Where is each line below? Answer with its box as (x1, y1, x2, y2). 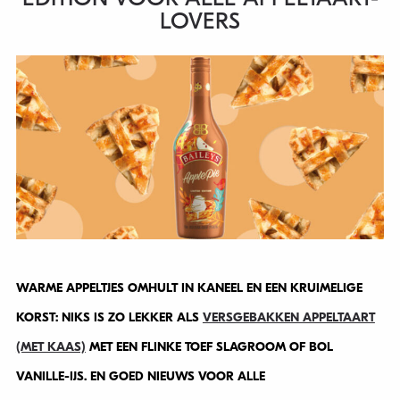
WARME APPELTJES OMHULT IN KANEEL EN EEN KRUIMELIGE (15, 280, 362, 296)
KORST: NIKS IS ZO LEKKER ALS (15, 310, 203, 326)
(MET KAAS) (15, 339, 86, 355)
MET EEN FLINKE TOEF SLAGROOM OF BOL (85, 339, 333, 355)
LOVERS (160, 8, 240, 36)
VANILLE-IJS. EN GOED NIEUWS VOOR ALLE (15, 369, 265, 385)
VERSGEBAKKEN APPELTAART (202, 310, 375, 326)
